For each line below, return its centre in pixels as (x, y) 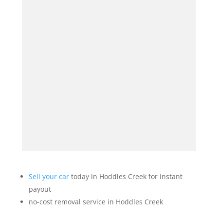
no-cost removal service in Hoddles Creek (96, 201)
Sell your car (49, 176)
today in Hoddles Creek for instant (126, 176)
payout (40, 189)
